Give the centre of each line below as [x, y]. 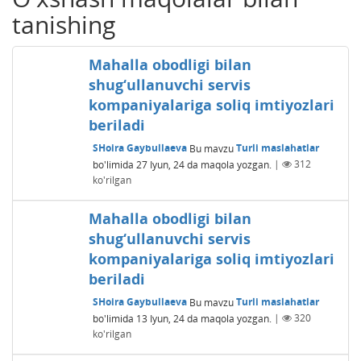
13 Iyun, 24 [160, 318]
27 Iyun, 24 [160, 164]
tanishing [64, 24]
